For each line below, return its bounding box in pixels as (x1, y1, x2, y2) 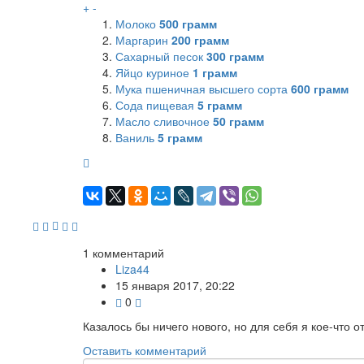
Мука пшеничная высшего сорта (115, 80, 291, 97)
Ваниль (115, 128, 158, 145)
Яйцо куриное (115, 63, 193, 80)
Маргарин (115, 31, 171, 48)
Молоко (115, 15, 159, 32)
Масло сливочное (115, 112, 213, 129)
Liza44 (115, 260, 149, 277)
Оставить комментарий (83, 341, 206, 358)
